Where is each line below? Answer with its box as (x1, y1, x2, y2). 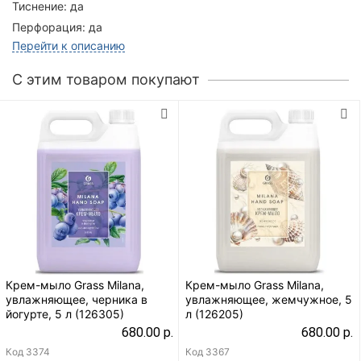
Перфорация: (12, 19, 85, 34)
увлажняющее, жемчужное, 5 (185, 292, 352, 306)
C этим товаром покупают (12, 70, 200, 88)
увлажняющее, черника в (6, 292, 147, 306)
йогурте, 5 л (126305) (6, 306, 124, 321)
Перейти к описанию (12, 38, 125, 52)
